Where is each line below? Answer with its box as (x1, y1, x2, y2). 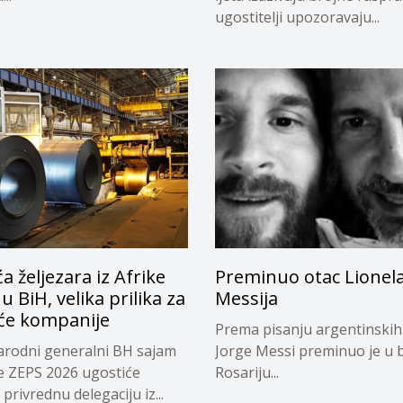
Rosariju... (215, 363, 279, 383)
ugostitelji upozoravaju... (215, 6, 380, 27)
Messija (215, 286, 278, 311)
